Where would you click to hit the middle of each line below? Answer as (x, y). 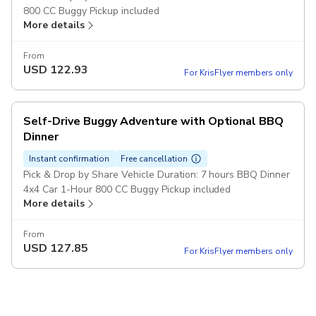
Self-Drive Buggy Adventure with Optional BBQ (154, 121)
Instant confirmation (69, 158)
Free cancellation (154, 158)
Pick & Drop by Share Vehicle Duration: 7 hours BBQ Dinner (157, 174)
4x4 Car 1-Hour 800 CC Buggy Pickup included (127, 189)
